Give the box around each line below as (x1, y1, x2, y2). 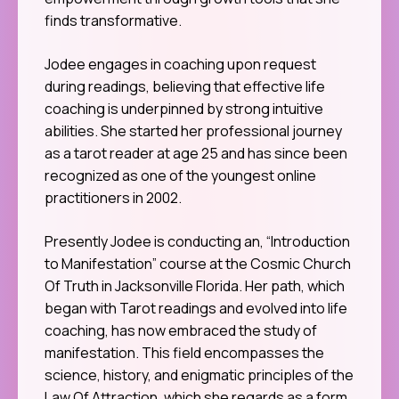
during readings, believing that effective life (45, 77, 325, 97)
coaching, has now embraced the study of (45, 321, 317, 341)
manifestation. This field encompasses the (45, 343, 324, 363)
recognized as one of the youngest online (45, 166, 316, 186)
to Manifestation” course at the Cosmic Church (45, 254, 351, 274)
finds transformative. (45, 11, 182, 31)
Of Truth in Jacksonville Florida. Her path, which (45, 276, 345, 297)
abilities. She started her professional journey (45, 121, 342, 142)
